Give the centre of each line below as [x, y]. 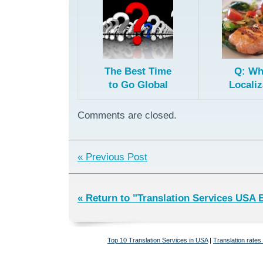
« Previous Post [112, 157]
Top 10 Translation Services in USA [158, 240]
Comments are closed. [127, 116]
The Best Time [138, 72]
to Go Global [138, 85]
